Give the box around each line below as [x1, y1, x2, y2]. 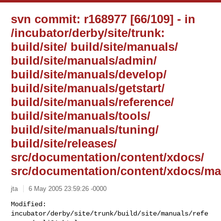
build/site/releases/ [11, 137, 117, 150]
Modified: [11, 200, 47, 208]
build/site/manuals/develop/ [11, 68, 167, 81]
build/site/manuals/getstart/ [11, 81, 165, 95]
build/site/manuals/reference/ [11, 95, 175, 109]
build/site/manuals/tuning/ [11, 123, 159, 136]
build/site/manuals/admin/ [11, 54, 157, 67]
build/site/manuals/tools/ [11, 109, 151, 122]
